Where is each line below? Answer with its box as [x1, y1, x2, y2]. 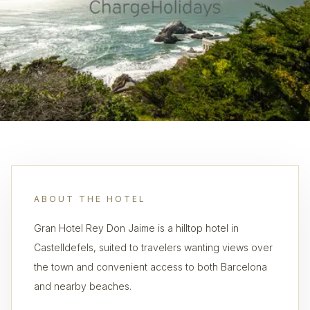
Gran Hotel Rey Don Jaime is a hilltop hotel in [34, 222, 239, 234]
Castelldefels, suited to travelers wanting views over [34, 241, 273, 253]
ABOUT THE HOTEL [34, 194, 146, 204]
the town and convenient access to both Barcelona [34, 261, 267, 273]
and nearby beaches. [34, 280, 131, 292]
